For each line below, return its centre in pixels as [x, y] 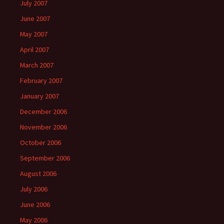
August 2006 [38, 174]
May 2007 [34, 34]
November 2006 [43, 127]
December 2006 [43, 112]
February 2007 [41, 81]
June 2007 [35, 19]
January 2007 [39, 96]
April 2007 [34, 50]
